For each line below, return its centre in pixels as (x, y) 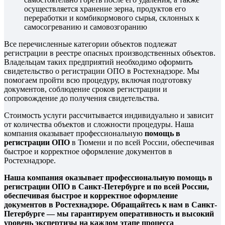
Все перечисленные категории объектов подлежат (90, 44)
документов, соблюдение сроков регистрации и (86, 89)
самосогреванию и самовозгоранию (86, 27)
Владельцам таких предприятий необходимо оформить (98, 62)
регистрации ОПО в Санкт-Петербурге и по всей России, (106, 186)
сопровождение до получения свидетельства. (82, 98)
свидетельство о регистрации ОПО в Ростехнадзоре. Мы (102, 71)
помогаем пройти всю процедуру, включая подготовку (98, 80)
